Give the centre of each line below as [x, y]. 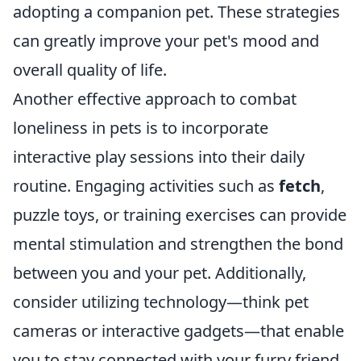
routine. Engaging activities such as [146, 185]
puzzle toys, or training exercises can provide [180, 214]
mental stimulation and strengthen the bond [178, 243]
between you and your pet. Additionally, [160, 272]
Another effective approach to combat [155, 98]
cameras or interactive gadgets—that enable [178, 330]
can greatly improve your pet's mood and [166, 40]
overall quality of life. [90, 69]
